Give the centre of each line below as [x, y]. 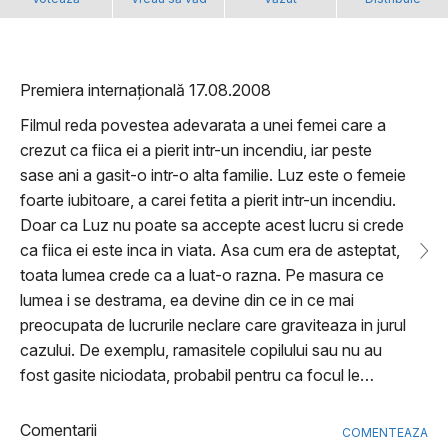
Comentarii [58, 430]
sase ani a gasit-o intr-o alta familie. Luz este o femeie [213, 175]
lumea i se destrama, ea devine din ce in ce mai [187, 300]
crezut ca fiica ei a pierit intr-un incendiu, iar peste [196, 150]
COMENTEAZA [385, 433]
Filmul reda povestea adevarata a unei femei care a [203, 125]
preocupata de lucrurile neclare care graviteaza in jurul [213, 325]
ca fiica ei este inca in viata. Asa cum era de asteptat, [210, 250]
